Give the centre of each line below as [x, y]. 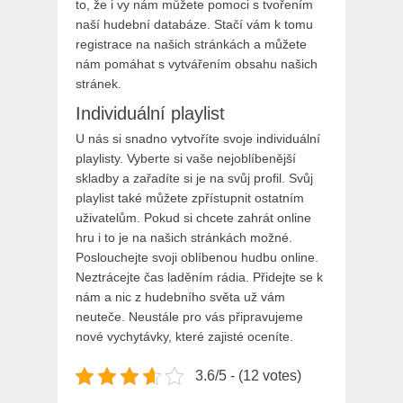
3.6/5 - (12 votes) [248, 376]
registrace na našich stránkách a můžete [191, 44]
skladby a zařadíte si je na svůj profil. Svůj [194, 178]
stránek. [99, 84]
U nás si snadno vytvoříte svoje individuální [198, 139]
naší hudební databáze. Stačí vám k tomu [194, 24]
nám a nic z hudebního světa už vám [180, 297]
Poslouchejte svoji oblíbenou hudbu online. [197, 257]
